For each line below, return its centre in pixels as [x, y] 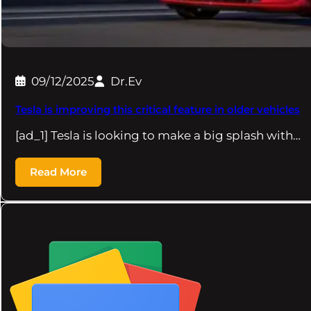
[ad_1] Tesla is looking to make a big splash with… [158, 136]
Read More [58, 172]
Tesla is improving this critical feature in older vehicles [158, 110]
